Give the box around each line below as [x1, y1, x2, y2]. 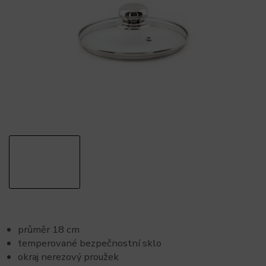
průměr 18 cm [18, 222, 80, 236]
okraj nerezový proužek [18, 249, 119, 264]
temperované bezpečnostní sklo [18, 236, 161, 250]
